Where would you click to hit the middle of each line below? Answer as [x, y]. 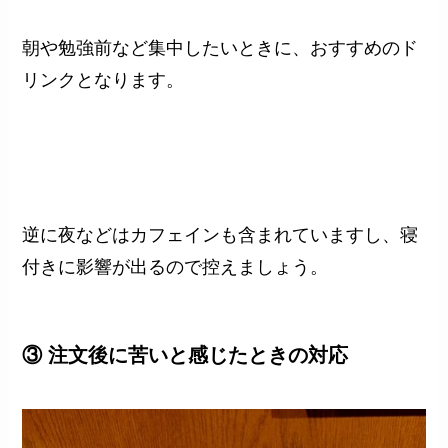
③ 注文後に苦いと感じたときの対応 [185, 355]
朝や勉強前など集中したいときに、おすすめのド [220, 48]
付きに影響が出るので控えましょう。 [175, 267]
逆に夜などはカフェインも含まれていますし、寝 [220, 235]
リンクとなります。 [103, 80]
